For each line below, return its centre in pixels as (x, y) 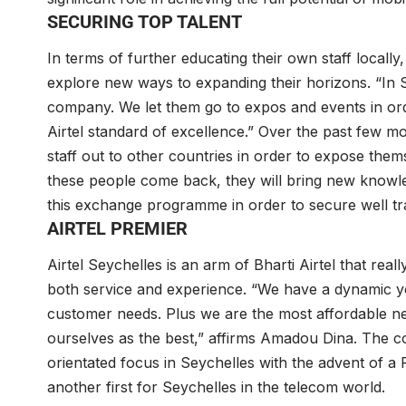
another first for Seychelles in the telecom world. (216, 387)
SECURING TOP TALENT (145, 21)
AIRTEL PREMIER (117, 228)
